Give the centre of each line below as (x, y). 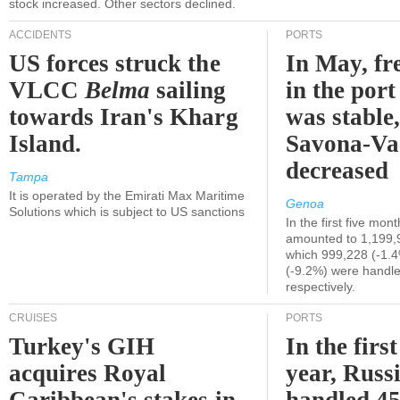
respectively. (321, 287)
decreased (337, 171)
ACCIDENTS (40, 35)
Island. (46, 144)
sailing (188, 90)
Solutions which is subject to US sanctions (127, 212)
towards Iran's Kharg (124, 117)
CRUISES (33, 318)
